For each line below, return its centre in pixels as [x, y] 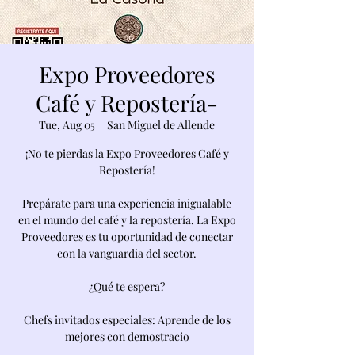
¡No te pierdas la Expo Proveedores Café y [127, 153]
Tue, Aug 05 [67, 125]
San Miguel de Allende [161, 125]
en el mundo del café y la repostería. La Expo [127, 220]
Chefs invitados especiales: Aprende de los [127, 320]
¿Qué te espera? [127, 286]
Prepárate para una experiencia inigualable [127, 203]
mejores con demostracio [127, 336]
